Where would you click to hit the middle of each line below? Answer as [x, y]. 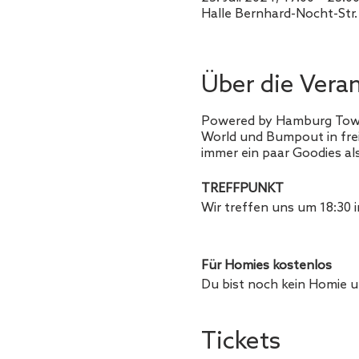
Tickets [240, 342]
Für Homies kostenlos [266, 265]
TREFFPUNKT [242, 188]
